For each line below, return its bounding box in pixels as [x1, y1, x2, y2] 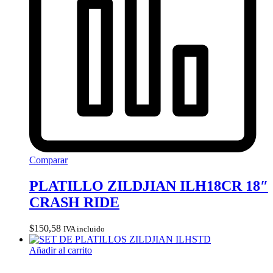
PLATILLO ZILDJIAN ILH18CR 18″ [29, 178, 268, 194]
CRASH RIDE [29, 194, 119, 211]
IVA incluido [63, 224, 105, 233]
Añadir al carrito [29, 245, 92, 255]
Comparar [29, 155, 68, 166]
